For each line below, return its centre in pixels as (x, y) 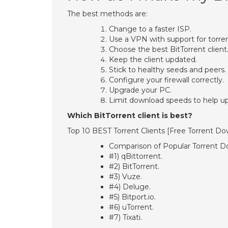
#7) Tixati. (125, 217)
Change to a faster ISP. (150, 29)
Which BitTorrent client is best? (130, 116)
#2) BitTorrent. (134, 166)
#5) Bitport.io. (132, 197)
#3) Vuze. (125, 177)
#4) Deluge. (130, 187)
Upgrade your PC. (140, 90)
